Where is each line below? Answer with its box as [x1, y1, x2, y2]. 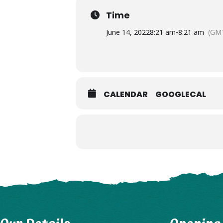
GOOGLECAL [155, 89, 206, 100]
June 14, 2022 [106, 27, 150, 37]
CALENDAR [104, 89, 148, 100]
